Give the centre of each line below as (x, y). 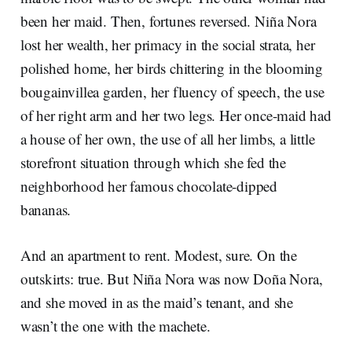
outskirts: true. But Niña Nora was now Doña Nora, (171, 279)
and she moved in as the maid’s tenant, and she (156, 302)
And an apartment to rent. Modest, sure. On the (158, 255)
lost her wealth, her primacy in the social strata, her (167, 45)
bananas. (50, 210)
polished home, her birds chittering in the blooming (172, 68)
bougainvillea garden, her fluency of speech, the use (172, 92)
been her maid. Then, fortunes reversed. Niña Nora (168, 21)
